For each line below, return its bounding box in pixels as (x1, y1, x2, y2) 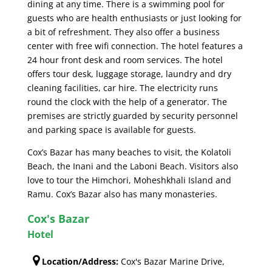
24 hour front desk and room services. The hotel (27, 54, 223, 66)
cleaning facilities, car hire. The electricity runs (27, 82, 218, 94)
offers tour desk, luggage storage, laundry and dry (27, 68, 231, 80)
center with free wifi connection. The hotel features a (27, 40, 243, 52)
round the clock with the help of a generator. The (27, 96, 227, 108)
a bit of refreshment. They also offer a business (27, 26, 220, 38)
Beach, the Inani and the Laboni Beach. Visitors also (27, 160, 238, 172)
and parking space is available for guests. (27, 124, 196, 136)
